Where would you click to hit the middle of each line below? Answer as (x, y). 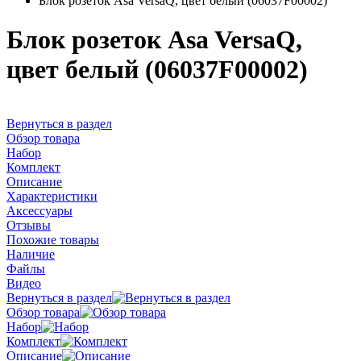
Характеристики (52, 196)
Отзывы (29, 225)
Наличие (31, 254)
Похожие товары (53, 239)
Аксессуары (39, 210)
